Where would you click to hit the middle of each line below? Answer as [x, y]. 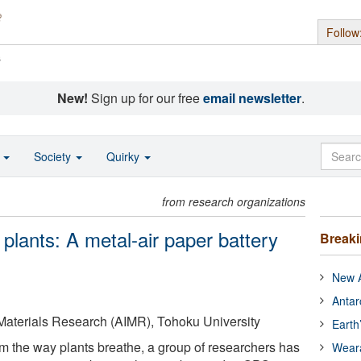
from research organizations [234, 201]
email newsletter [252, 98]
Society [54, 156]
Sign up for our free [145, 98]
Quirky [124, 156]
